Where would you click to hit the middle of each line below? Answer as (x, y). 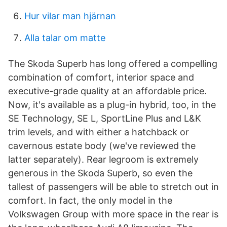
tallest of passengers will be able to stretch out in (113, 187)
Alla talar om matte (65, 38)
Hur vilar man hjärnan (70, 16)
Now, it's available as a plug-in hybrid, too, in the (112, 105)
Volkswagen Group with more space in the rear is (113, 214)
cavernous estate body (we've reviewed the (102, 146)
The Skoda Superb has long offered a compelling (113, 64)
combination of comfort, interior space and (101, 77)
